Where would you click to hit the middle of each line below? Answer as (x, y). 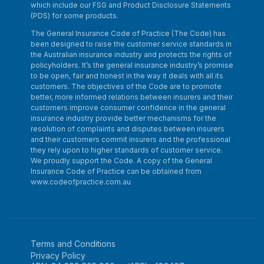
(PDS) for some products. (75, 16)
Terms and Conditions (73, 244)
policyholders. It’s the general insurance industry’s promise (132, 65)
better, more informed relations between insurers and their (132, 97)
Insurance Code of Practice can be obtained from (116, 171)
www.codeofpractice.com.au (81, 182)
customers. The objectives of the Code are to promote (126, 86)
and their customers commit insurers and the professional (131, 139)
